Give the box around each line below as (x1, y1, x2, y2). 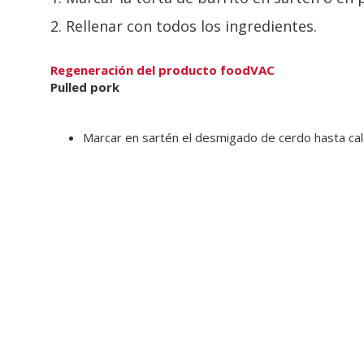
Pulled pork (50, 79, 119, 95)
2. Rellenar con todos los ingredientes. (50, 16, 317, 36)
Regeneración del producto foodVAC (50, 62, 275, 78)
